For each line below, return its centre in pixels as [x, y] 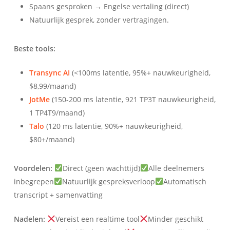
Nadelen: [29, 219]
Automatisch [185, 181]
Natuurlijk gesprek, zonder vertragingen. [99, 20]
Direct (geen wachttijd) [101, 168]
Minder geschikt [175, 219]
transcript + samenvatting [58, 195]
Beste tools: [34, 48]
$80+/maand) [52, 139]
